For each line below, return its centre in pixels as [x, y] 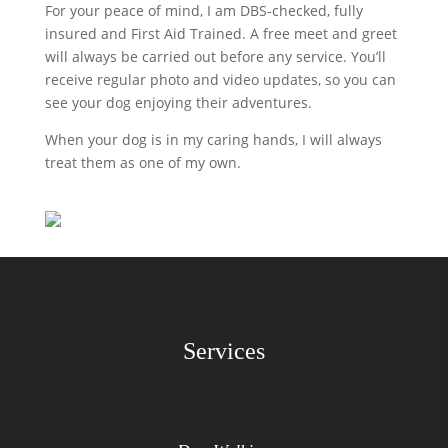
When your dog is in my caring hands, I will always [213, 140]
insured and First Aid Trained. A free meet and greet [220, 34]
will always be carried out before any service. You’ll [215, 57]
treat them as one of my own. [142, 163]
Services [223, 351]
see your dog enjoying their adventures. [178, 103]
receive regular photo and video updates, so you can [220, 80]
